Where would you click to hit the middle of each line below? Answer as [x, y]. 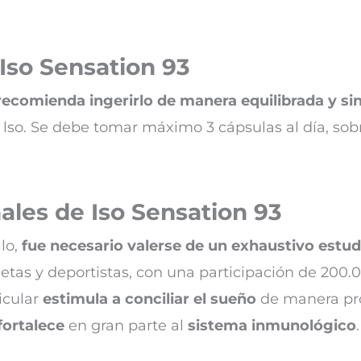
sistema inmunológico [272, 326]
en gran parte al [126, 326]
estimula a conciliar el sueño [149, 299]
